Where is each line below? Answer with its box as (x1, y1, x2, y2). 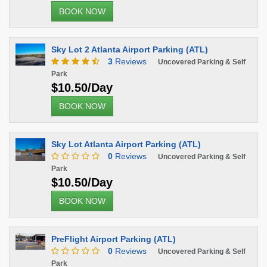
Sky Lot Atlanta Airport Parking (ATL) (51, 139, 201, 149)
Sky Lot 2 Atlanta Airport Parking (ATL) (51, 45, 208, 54)
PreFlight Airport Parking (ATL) (51, 234, 176, 244)
